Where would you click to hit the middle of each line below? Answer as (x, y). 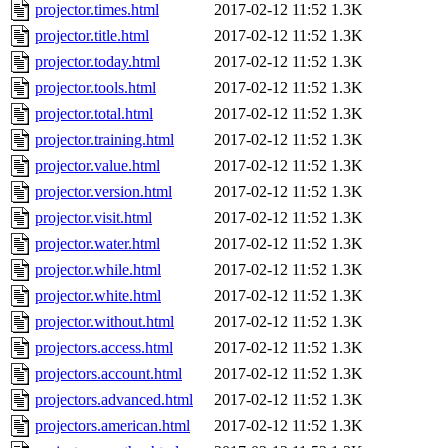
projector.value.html (97, 166)
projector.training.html (104, 140)
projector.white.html (98, 296)
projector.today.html (97, 62)
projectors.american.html (112, 426)
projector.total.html (94, 114)
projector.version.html (103, 192)
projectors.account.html (108, 374)
